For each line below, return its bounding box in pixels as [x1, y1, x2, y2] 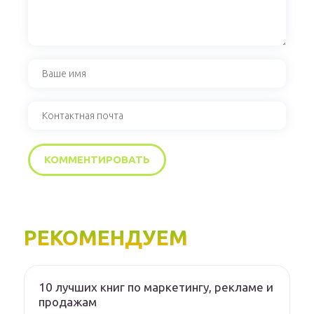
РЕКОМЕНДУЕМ [24, 226, 188, 250]
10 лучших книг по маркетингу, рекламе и [39, 280, 273, 294]
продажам [39, 295, 97, 309]
